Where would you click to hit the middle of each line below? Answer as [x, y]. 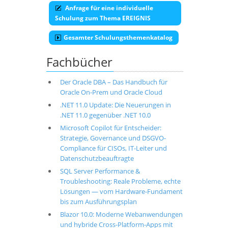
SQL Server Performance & [100, 171]
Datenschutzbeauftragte [97, 158]
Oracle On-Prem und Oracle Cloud [111, 92]
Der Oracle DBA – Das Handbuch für [113, 82]
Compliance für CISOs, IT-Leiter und [113, 148]
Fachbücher [79, 62]
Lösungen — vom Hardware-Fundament [121, 191]
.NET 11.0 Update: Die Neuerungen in [115, 105]
